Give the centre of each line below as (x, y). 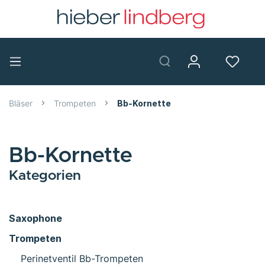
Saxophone (35, 218)
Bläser (21, 103)
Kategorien (45, 175)
